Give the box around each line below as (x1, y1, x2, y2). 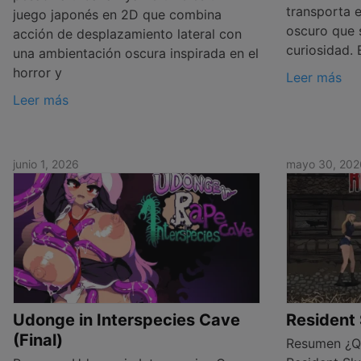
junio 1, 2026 (13, 157, 79, 172)
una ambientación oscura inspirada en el (13, 45, 259, 62)
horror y (13, 64, 62, 81)
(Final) (13, 330, 63, 350)
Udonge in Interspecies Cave (13, 309, 240, 330)
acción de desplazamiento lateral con (13, 26, 242, 43)
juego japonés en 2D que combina (13, 6, 222, 23)
